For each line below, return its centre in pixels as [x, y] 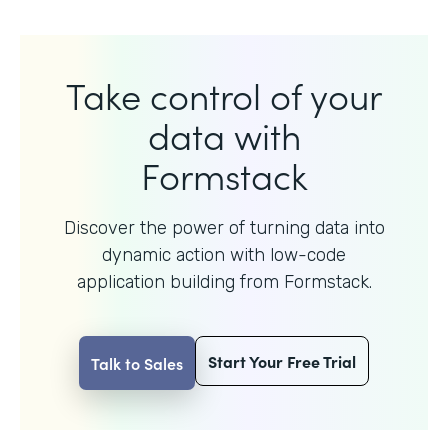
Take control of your [224, 94]
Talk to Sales [137, 362]
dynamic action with [186, 254]
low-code [308, 254]
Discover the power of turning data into [224, 227]
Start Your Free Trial [282, 360]
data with [224, 134]
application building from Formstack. [224, 281]
